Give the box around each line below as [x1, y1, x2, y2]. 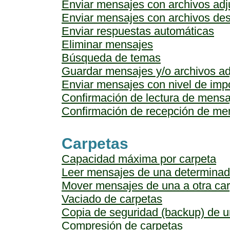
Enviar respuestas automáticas [62, 25, 214, 37]
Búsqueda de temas [62, 51, 161, 64]
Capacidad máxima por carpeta [62, 152, 216, 165]
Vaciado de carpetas [62, 193, 162, 205]
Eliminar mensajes [62, 38, 153, 51]
